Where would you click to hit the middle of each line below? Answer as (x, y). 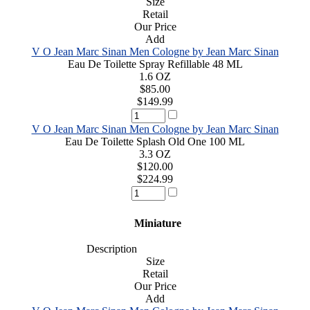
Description (107, 248)
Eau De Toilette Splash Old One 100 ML (155, 141)
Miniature (155, 223)
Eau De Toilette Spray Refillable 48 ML (155, 64)
